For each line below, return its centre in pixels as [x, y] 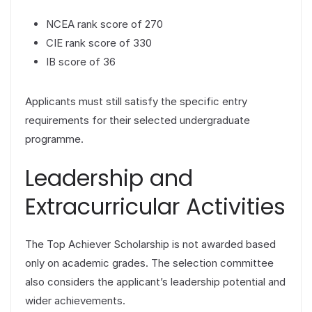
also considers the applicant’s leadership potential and [155, 282]
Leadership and [109, 178]
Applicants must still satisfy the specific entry [136, 101]
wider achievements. [75, 301]
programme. [54, 139]
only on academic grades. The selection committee [149, 263]
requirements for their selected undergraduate [138, 120]
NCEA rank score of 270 [104, 24]
